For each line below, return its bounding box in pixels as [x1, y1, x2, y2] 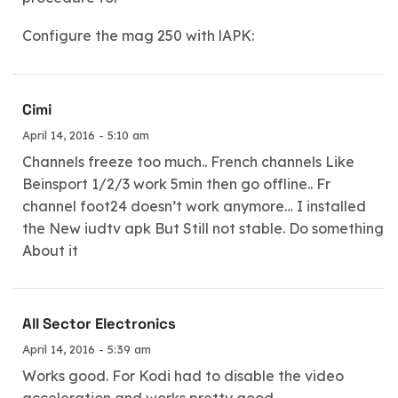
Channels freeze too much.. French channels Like [22, 152, 354, 171]
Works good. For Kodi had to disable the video [22, 367, 344, 385]
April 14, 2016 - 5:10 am [22, 127, 149, 142]
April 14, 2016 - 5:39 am [22, 342, 151, 356]
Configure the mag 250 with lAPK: [22, 27, 254, 45]
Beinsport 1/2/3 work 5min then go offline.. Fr [22, 174, 330, 193]
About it [22, 241, 78, 259]
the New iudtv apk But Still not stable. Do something [22, 219, 384, 237]
